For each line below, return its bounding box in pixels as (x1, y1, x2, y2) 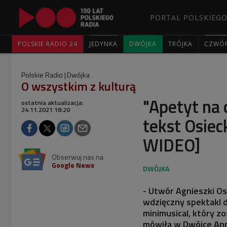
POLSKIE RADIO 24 (18, 40, 78, 48)
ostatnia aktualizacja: (21, 98, 84, 107)
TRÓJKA (168, 40, 193, 48)
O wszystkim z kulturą (21, 77, 136, 95)
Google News (52, 160, 94, 170)
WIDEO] (143, 132, 200, 158)
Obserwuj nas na (52, 152, 103, 162)
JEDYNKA (89, 40, 118, 48)
